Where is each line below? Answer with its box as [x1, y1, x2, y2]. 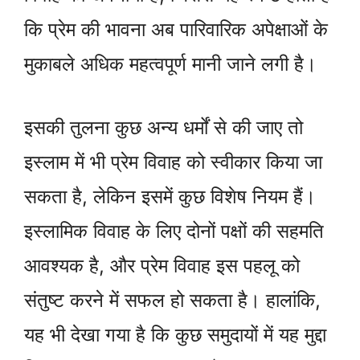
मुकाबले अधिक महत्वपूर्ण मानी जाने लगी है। [24, 52, 317, 76]
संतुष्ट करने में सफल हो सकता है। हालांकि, [24, 288, 321, 313]
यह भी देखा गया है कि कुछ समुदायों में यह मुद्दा [24, 323, 326, 347]
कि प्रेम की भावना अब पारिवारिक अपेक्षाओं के [24, 18, 328, 42]
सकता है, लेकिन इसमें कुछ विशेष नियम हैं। [24, 185, 316, 209]
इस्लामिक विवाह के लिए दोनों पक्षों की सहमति [24, 219, 324, 243]
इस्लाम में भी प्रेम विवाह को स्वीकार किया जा [24, 150, 322, 174]
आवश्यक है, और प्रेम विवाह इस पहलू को [24, 254, 300, 278]
